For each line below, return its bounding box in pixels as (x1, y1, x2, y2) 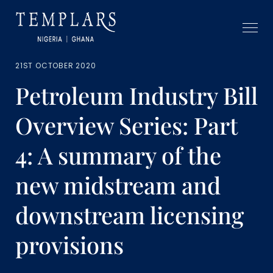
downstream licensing (15, 199, 244, 230)
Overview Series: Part (15, 110, 237, 141)
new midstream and (15, 169, 221, 200)
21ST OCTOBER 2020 (15, 60, 96, 71)
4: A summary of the (15, 140, 221, 171)
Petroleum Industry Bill (15, 80, 258, 111)
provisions (15, 229, 124, 260)
